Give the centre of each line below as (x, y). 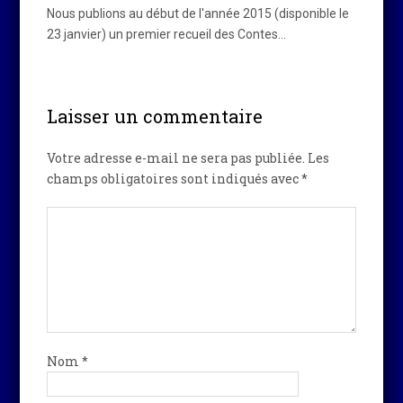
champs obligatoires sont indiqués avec (175, 178)
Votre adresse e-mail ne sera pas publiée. (176, 157)
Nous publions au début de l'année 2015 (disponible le (198, 13)
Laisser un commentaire (155, 116)
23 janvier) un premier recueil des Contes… (167, 34)
